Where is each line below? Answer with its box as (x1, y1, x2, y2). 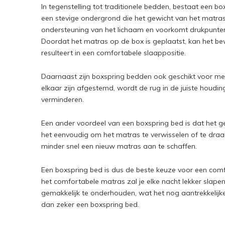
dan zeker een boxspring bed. (41, 199, 139, 209)
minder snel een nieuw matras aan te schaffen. (41, 141, 197, 151)
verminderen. (41, 94, 84, 104)
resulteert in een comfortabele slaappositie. (41, 48, 186, 57)
